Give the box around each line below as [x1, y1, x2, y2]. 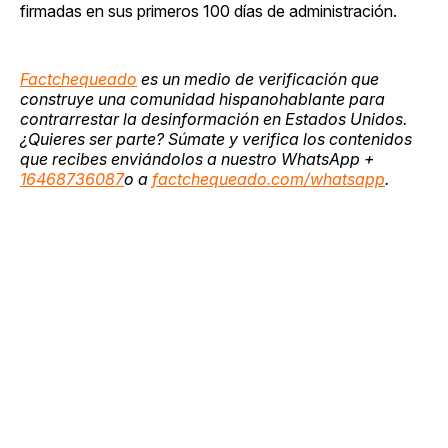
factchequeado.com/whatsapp [152, 169, 385, 190]
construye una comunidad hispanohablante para [20, 89, 385, 110]
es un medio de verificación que [137, 69, 379, 90]
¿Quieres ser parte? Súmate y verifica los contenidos [20, 129, 412, 150]
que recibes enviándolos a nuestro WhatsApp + [20, 149, 375, 170]
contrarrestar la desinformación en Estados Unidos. [20, 109, 407, 130]
